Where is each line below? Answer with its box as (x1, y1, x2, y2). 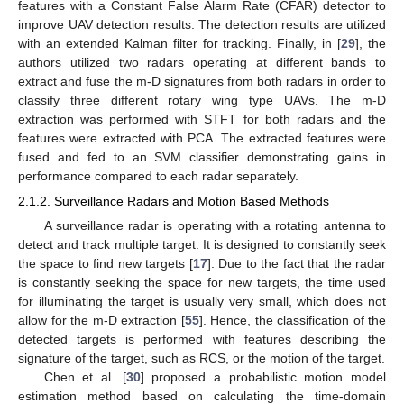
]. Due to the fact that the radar (207, 256, 387, 271)
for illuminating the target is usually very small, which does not (18, 294, 386, 309)
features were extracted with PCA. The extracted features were (18, 131, 386, 146)
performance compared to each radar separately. (18, 169, 298, 184)
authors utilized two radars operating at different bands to (18, 55, 386, 70)
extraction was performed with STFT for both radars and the (18, 112, 386, 127)
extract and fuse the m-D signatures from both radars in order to (18, 74, 386, 89)
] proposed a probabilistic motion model (140, 370, 387, 385)
